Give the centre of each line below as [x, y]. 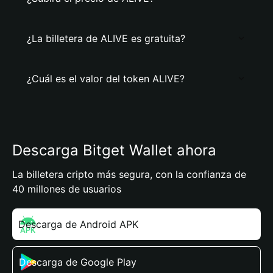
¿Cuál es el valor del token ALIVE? [106, 79]
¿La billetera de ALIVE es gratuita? [106, 38]
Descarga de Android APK [78, 224]
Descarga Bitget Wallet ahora [114, 150]
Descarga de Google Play [78, 262]
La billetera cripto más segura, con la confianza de [129, 174]
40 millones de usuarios [67, 189]
